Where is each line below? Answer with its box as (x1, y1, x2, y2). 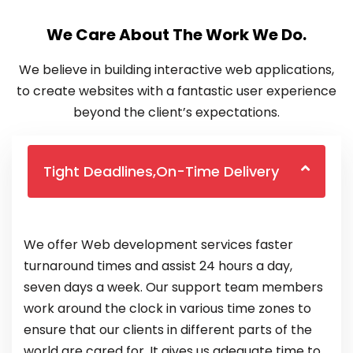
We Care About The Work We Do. (46, 24, 307, 46)
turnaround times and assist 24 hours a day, (24, 257, 292, 276)
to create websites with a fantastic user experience (17, 82, 336, 101)
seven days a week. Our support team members (24, 278, 323, 297)
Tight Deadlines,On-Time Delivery (43, 162, 279, 182)
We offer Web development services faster (24, 236, 293, 255)
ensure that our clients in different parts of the (24, 321, 312, 340)
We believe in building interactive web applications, (19, 61, 334, 80)
